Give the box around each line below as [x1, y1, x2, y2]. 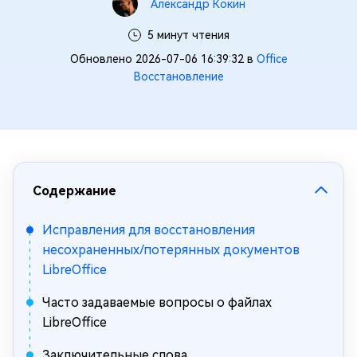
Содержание [33, 183, 116, 198]
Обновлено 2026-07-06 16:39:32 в [69, 53, 257, 65]
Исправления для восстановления [42, 222, 255, 237]
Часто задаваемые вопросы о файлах [42, 295, 272, 310]
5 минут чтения [147, 29, 229, 41]
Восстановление [133, 70, 224, 83]
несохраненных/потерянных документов [42, 242, 300, 257]
